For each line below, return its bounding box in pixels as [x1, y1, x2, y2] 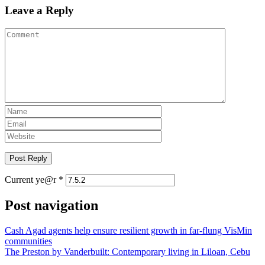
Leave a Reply [5, 4, 74, 17]
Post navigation [5, 198, 98, 214]
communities [5, 236, 52, 247]
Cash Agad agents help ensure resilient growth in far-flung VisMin [5, 225, 252, 236]
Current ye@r [5, 174, 59, 185]
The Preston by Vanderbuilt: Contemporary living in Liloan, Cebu [5, 247, 250, 257]
